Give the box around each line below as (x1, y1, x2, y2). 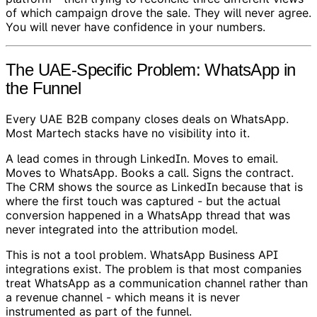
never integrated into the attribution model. (6, 221, 238, 236)
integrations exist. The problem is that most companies (6, 261, 301, 276)
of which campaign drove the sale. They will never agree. (6, 6, 311, 20)
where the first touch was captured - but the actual (6, 193, 280, 208)
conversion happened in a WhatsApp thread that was (6, 207, 290, 222)
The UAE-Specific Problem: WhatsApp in (6, 59, 296, 79)
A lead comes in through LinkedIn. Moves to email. (6, 151, 278, 166)
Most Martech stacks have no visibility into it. (6, 125, 250, 140)
